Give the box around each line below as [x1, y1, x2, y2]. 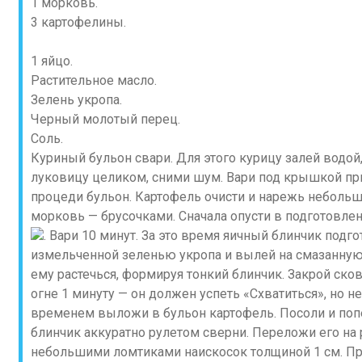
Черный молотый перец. [31, 112, 180, 127]
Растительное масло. [31, 73, 157, 88]
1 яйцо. [31, 53, 73, 69]
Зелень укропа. [31, 92, 122, 107]
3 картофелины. [31, 15, 126, 30]
